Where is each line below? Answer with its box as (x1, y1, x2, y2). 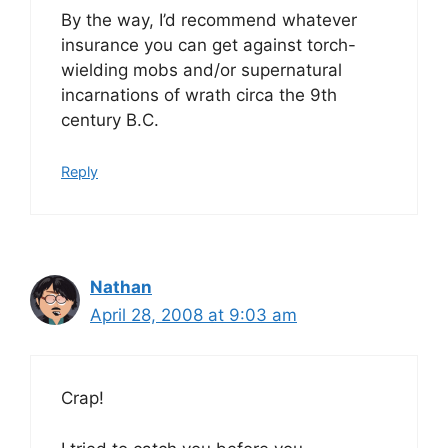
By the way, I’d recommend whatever (61, 10, 357, 30)
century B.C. (61, 110, 159, 130)
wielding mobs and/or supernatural (61, 60, 342, 80)
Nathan (90, 276, 152, 297)
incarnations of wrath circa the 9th (61, 85, 337, 105)
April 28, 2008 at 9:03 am (90, 304, 297, 325)
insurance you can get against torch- (61, 35, 356, 55)
